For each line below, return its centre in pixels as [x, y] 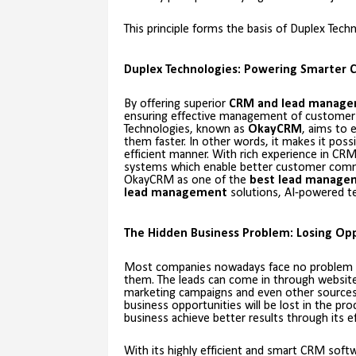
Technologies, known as [186, 130]
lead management [175, 193]
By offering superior [176, 104]
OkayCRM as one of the [186, 181]
